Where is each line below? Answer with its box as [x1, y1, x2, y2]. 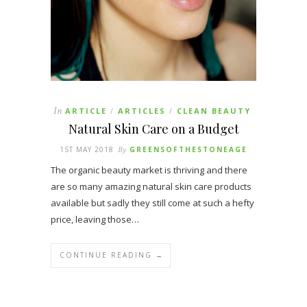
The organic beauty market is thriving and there [51, 163, 247, 176]
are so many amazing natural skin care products [51, 180, 251, 193]
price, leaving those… [51, 212, 139, 225]
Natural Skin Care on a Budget [68, 120, 239, 137]
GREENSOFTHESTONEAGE [130, 144, 247, 154]
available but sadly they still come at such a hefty [51, 196, 254, 209]
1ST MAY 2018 [60, 144, 114, 154]
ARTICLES [117, 105, 166, 116]
